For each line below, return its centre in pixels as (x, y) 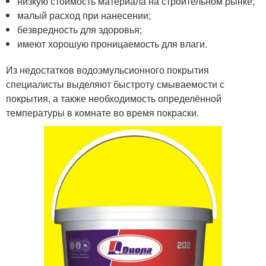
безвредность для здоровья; (80, 29)
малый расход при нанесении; (84, 15)
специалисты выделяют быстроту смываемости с (115, 84)
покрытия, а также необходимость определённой (114, 98)
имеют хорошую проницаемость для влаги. (113, 43)
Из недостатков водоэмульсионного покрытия (107, 69)
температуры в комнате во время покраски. (102, 112)
